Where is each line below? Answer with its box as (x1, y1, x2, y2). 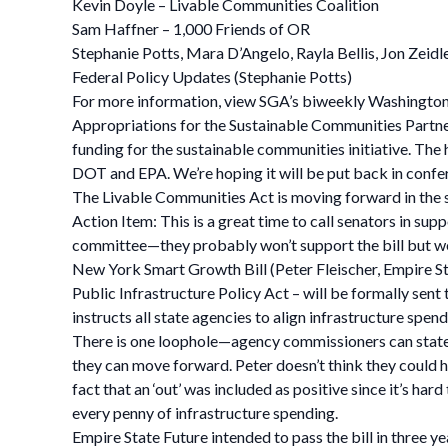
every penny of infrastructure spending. (72, 403, 338, 422)
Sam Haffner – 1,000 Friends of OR (72, 19, 310, 38)
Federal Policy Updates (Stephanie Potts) (72, 67, 352, 86)
